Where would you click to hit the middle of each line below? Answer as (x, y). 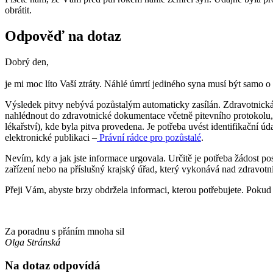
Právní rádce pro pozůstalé (149, 137)
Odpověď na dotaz (63, 36)
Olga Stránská (33, 242)
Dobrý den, (27, 62)
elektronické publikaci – (51, 137)
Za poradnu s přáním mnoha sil (65, 231)
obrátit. (18, 10)
